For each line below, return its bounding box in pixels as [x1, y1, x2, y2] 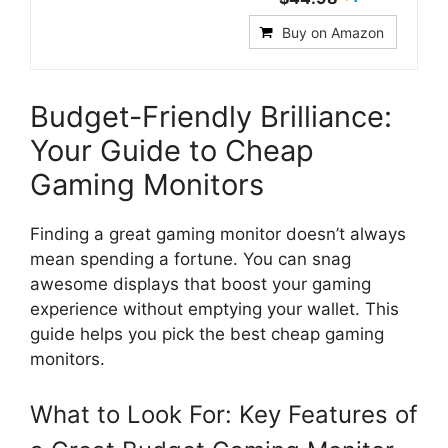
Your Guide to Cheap [30, 132, 314, 168]
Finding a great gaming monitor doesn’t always [30, 223, 406, 244]
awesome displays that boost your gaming [30, 273, 371, 294]
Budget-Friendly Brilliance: [30, 98, 392, 134]
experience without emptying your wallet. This [30, 298, 399, 319]
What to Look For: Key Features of [30, 400, 418, 430]
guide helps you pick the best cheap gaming [30, 323, 384, 344]
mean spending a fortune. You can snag [30, 248, 351, 269]
